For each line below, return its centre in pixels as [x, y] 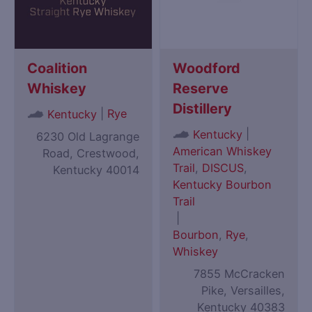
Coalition [57, 69]
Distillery [203, 109]
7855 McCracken [239, 274]
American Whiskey [223, 151]
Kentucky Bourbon [223, 185]
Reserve [201, 89]
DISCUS [223, 168]
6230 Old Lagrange [87, 137]
